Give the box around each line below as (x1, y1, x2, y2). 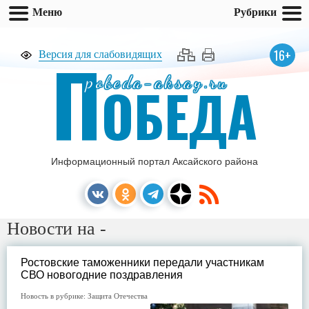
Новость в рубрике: (21, 292, 88, 300)
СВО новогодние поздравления (21, 269, 183, 281)
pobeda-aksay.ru (86, 72, 229, 92)
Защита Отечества (88, 292, 148, 300)
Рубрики (234, 5, 277, 19)
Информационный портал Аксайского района (51, 156, 258, 167)
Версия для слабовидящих (39, 48, 162, 60)
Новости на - (7, 219, 106, 239)
